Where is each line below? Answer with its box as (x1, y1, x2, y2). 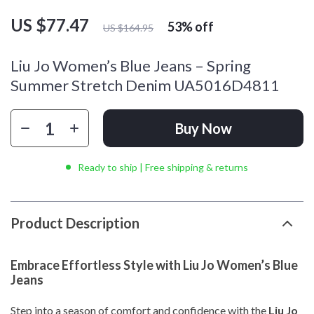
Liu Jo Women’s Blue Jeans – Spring (11, 56, 251, 75)
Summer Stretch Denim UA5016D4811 (11, 76, 280, 95)
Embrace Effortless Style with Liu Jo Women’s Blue (11, 257, 298, 273)
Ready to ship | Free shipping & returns (78, 161, 248, 173)
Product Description (11, 214, 139, 231)
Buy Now (175, 120, 232, 137)
